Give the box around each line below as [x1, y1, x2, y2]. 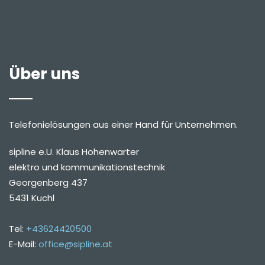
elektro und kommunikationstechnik [9, 161, 165, 174]
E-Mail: [9, 238, 38, 251]
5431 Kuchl [9, 192, 54, 205]
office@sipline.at [38, 238, 112, 251]
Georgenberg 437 [9, 176, 88, 189]
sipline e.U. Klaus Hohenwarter [9, 146, 139, 159]
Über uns [9, 63, 80, 85]
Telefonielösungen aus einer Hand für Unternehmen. [9, 118, 238, 131]
